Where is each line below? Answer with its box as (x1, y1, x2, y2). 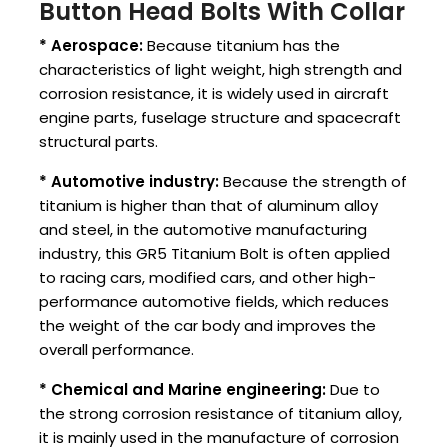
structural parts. (39, 131, 158, 153)
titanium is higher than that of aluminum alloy (39, 195, 378, 217)
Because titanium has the (143, 35, 340, 57)
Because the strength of (219, 171, 407, 193)
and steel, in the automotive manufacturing (39, 219, 367, 241)
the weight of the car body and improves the (39, 315, 376, 337)
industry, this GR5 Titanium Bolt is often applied (39, 243, 390, 265)
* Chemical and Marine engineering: (39, 379, 326, 401)
